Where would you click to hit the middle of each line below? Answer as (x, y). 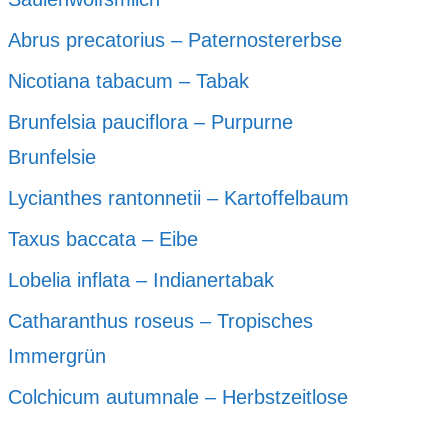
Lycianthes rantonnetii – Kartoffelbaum (178, 198)
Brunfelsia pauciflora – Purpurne (150, 122)
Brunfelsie (52, 157)
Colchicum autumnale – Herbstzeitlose (178, 397)
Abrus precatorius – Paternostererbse (175, 40)
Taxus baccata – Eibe (103, 239)
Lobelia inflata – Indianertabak (141, 280)
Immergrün (57, 356)
